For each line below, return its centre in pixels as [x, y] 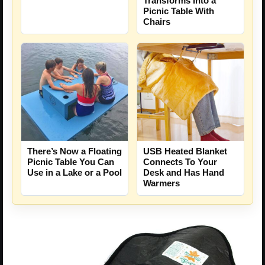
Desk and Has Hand [184, 172]
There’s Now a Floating [75, 151]
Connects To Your [180, 161]
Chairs [157, 21]
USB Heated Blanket [185, 151]
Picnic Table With [179, 11]
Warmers [161, 183]
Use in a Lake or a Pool [75, 172]
